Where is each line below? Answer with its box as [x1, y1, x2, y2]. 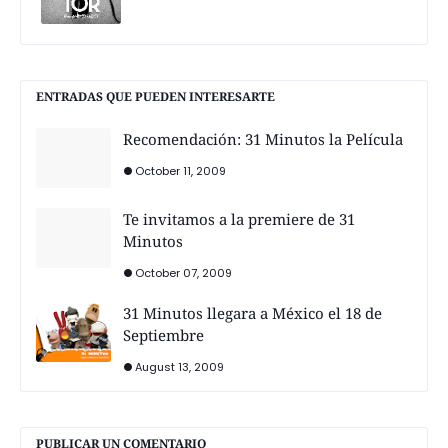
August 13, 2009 [135, 358, 224, 375]
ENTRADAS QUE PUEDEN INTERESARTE [36, 87, 275, 105]
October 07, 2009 [135, 264, 232, 281]
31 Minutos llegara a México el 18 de [123, 302, 382, 323]
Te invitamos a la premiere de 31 [123, 208, 355, 229]
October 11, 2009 [135, 162, 226, 179]
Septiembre [123, 324, 204, 345]
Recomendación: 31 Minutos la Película [123, 128, 403, 149]
